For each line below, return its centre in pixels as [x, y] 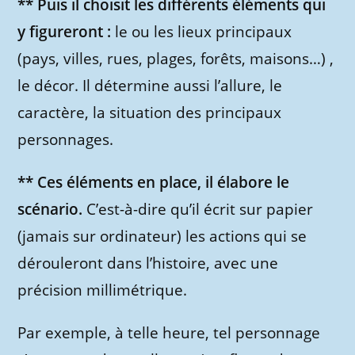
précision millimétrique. [103, 290]
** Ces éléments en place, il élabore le [154, 182]
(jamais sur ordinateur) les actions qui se [162, 236]
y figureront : [65, 32]
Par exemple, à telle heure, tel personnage [169, 333]
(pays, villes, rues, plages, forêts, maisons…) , [176, 59]
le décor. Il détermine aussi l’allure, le [150, 86]
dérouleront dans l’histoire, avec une [148, 263]
